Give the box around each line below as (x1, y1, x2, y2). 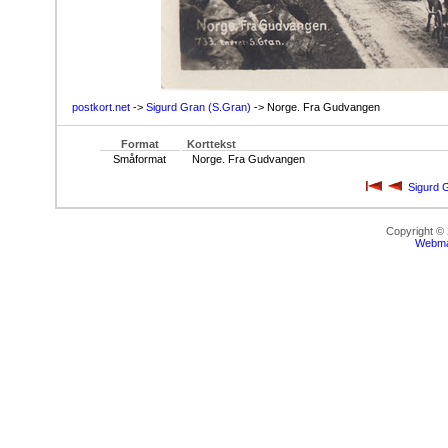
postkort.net (72, 101, 130, 113)
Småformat (113, 153, 167, 165)
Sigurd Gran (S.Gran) (146, 101, 251, 113)
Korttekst (186, 138, 236, 150)
